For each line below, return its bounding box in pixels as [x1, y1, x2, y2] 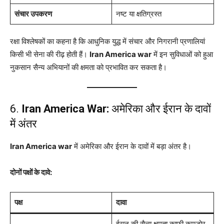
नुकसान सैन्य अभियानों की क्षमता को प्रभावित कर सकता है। [10, 62, 167, 72]
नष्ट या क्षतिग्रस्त [115, 9, 161, 19]
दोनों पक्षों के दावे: [10, 167, 52, 177]
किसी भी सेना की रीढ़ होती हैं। [10, 49, 89, 59]
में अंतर [10, 117, 37, 130]
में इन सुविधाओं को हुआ [151, 49, 213, 59]
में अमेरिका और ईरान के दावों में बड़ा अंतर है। [72, 141, 191, 151]
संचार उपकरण [14, 9, 52, 19]
